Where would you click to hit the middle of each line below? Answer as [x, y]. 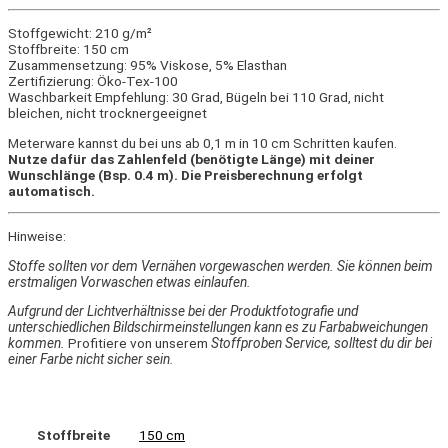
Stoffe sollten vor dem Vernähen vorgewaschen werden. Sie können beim [220, 265]
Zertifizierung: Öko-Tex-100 [93, 81]
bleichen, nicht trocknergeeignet [107, 113]
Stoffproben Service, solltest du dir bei [321, 343]
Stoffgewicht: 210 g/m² [80, 33]
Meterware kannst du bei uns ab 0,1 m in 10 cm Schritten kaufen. [202, 142]
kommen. [36, 343]
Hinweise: [37, 236]
